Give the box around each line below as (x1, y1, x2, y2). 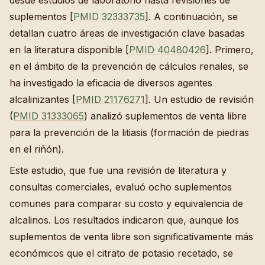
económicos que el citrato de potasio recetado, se (9, 247, 233, 259)
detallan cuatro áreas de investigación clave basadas (9, 27, 245, 39)
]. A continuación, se (145, 10, 238, 22)
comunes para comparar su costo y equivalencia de (9, 197, 243, 209)
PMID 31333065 (13, 109, 84, 122)
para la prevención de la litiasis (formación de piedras (9, 126, 249, 138)
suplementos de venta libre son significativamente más (9, 230, 253, 243)
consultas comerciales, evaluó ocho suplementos (9, 180, 232, 193)
